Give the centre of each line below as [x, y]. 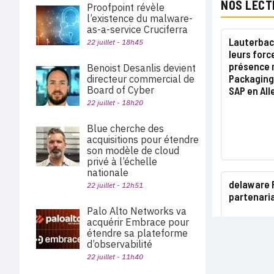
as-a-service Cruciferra [137, 29]
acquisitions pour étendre [143, 139]
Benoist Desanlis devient [141, 68]
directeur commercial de [141, 79]
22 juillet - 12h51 [115, 185]
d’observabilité [120, 244]
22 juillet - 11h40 [115, 257]
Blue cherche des [125, 128]
